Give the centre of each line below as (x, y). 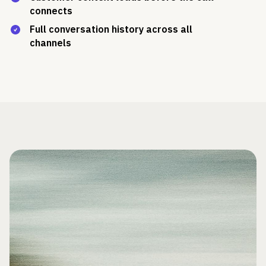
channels (50, 42)
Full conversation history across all (111, 29)
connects (51, 10)
